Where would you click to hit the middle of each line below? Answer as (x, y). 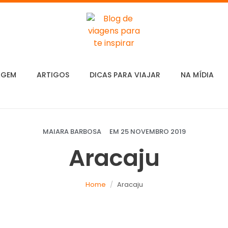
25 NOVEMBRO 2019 (153, 132)
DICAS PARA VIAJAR (125, 75)
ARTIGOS (53, 75)
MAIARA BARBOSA (72, 132)
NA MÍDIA (197, 75)
